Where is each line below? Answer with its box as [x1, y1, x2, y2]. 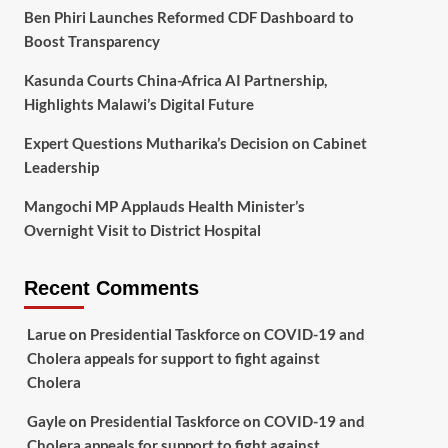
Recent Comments [23, 277, 199, 300]
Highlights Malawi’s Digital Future [23, 95, 254, 114]
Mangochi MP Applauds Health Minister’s [23, 197, 305, 216]
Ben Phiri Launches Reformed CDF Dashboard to [23, 8, 354, 27]
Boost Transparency [23, 32, 160, 51]
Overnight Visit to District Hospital [23, 221, 261, 240]
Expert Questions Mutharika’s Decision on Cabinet [23, 134, 367, 153]
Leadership [23, 158, 99, 177]
